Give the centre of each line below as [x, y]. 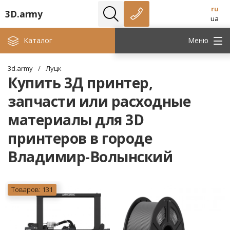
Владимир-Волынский [90, 157]
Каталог [38, 40]
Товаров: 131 [32, 189]
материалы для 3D [76, 120]
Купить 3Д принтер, [80, 83]
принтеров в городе [80, 138]
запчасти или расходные [99, 101]
